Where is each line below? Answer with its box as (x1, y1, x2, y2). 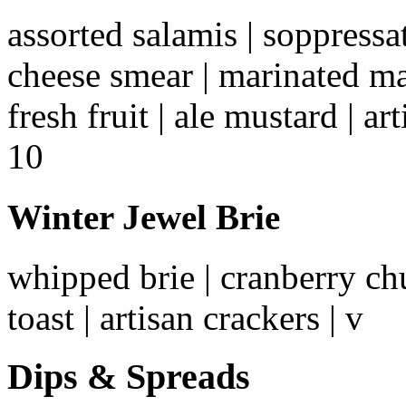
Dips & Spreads (7, 355, 250, 397)
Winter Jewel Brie (7, 197, 280, 237)
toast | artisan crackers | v (7, 297, 363, 337)
